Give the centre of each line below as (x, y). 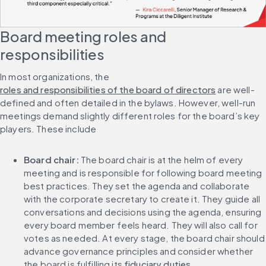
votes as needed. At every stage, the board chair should (144, 237)
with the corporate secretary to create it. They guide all (142, 198)
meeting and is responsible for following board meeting (143, 172)
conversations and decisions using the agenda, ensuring (143, 211)
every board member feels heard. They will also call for (141, 224)
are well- (235, 89)
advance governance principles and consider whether (139, 251)
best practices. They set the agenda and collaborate (137, 185)
